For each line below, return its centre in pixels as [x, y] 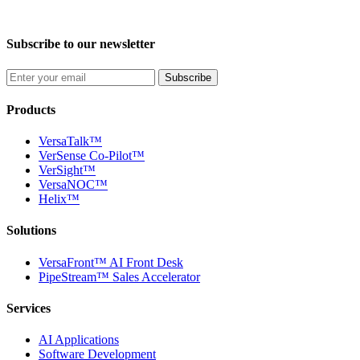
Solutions [31, 231]
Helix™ [59, 199]
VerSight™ [67, 170]
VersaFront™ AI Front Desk [111, 262]
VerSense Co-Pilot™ [92, 156]
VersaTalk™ [70, 141]
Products [31, 109]
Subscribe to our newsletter [81, 44]
